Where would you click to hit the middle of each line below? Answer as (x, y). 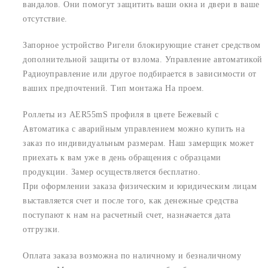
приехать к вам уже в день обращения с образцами (122, 157)
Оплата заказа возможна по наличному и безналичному (132, 255)
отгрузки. (42, 229)
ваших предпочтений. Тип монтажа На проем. (114, 88)
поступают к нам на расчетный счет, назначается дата (127, 215)
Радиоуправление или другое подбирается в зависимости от (140, 74)
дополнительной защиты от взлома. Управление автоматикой (143, 59)
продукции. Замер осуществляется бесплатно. (112, 172)
